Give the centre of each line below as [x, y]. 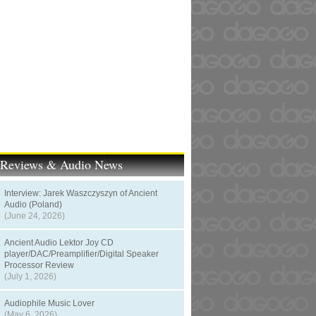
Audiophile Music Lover [49, 303]
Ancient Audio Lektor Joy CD [59, 243]
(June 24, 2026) [35, 216]
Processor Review [39, 265]
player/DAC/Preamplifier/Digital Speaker [81, 254]
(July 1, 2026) [30, 276]
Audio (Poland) [33, 205]
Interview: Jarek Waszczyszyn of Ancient [81, 193]
